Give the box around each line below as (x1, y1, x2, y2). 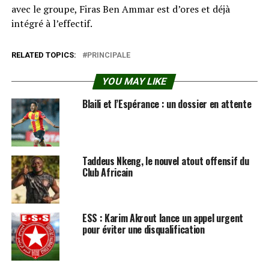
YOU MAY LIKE (101, 75, 169, 87)
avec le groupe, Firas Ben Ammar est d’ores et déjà (11, 2, 230, 16)
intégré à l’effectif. (11, 16, 92, 30)
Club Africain (82, 165, 133, 180)
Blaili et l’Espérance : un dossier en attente (82, 96, 252, 111)
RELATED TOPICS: (11, 50, 76, 59)
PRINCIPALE (86, 50, 130, 59)
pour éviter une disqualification (82, 222, 205, 237)
